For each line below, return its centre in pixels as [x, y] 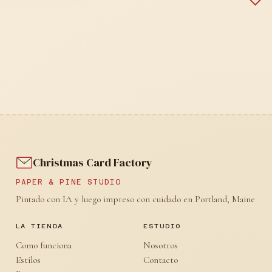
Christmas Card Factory [92, 163]
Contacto [161, 260]
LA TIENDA [39, 226]
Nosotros [161, 246]
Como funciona [43, 246]
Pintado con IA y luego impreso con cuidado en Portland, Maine [135, 199]
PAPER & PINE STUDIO [68, 182]
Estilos [28, 260]
